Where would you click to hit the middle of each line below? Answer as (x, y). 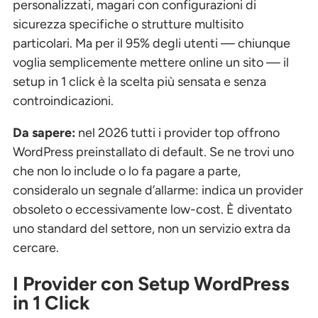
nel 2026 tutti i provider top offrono (177, 133)
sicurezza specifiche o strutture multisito (128, 24)
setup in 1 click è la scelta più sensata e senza (139, 82)
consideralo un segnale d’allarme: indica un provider (158, 191)
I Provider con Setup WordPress (151, 283)
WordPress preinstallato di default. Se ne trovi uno (153, 152)
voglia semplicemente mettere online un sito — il (151, 63)
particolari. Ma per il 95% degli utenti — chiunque (152, 44)
